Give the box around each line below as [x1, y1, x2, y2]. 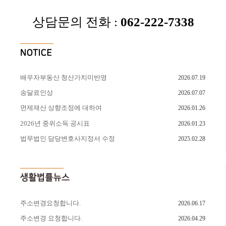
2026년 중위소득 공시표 [20, 119, 90, 127]
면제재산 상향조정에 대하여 [20, 104, 102, 112]
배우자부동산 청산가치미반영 [20, 73, 107, 81]
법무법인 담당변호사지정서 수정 [20, 135, 115, 143]
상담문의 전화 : [32, 15, 121, 29]
